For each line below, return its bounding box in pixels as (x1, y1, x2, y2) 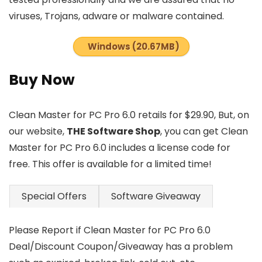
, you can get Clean (160, 125, 248, 139)
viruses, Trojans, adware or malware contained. (9, 9, 224, 23)
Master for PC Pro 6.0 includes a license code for (9, 141, 230, 155)
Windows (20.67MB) (87, 40, 180, 53)
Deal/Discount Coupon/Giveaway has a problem (9, 240, 233, 254)
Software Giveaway (111, 189, 201, 204)
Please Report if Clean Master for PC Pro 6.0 (9, 223, 211, 237)
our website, (9, 125, 67, 139)
